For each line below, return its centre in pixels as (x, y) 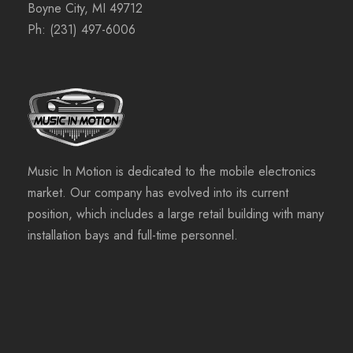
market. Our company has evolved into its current (158, 193)
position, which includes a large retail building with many (176, 214)
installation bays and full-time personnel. (133, 236)
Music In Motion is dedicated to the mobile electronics (172, 172)
